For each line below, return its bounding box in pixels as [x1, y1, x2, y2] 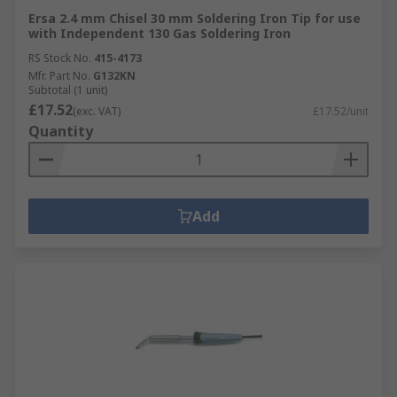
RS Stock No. [28, 51, 91, 66]
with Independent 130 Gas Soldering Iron [28, 25, 291, 42]
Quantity [28, 121, 93, 141]
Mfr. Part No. [28, 68, 90, 83]
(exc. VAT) [73, 104, 121, 119]
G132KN [93, 68, 136, 83]
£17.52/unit [313, 104, 369, 119]
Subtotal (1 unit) [28, 82, 107, 97]
